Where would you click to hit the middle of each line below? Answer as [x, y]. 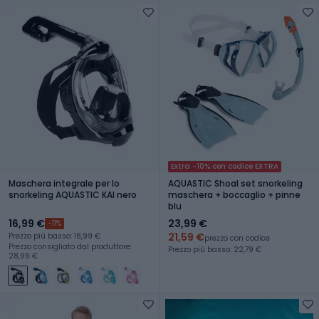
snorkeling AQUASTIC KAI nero [73, 194]
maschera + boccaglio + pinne [234, 194]
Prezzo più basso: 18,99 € [54, 236]
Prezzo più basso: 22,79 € [215, 249]
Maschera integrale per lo [64, 183]
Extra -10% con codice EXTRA [225, 166]
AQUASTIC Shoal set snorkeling [235, 183]
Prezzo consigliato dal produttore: [70, 246]
